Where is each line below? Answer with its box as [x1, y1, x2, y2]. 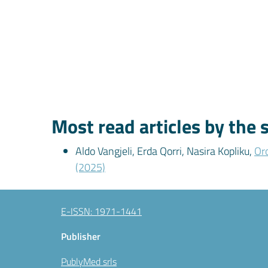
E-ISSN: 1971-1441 [61, 204, 142, 218]
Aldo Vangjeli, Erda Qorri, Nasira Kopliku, [75, 143, 254, 159]
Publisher [61, 229, 100, 243]
